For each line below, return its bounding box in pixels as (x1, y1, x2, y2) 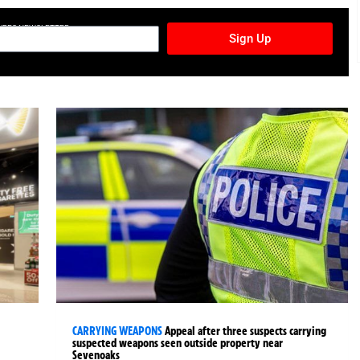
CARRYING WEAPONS (72, 323, 163, 338)
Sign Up (228, 31, 271, 46)
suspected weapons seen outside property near (72, 335, 284, 350)
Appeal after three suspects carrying (165, 323, 327, 338)
